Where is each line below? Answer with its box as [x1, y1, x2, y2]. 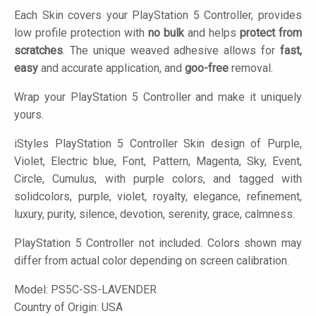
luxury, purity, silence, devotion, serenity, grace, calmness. [14, 207, 295, 221]
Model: [14, 283, 51, 297]
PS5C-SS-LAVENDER [51, 283, 157, 297]
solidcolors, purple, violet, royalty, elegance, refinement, [14, 190, 302, 204]
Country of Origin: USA [14, 300, 123, 315]
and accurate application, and [38, 61, 185, 75]
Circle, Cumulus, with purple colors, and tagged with [14, 172, 302, 186]
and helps [184, 26, 240, 40]
